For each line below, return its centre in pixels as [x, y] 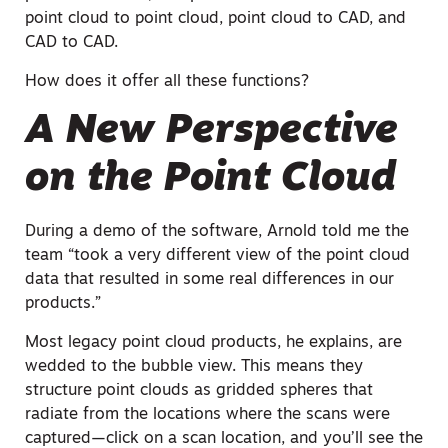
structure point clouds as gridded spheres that [199, 390]
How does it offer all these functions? [167, 81]
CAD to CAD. [71, 43]
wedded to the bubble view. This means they [194, 366]
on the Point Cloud [210, 180]
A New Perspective [211, 132]
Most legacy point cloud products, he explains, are [213, 342]
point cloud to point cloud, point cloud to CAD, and [215, 19]
